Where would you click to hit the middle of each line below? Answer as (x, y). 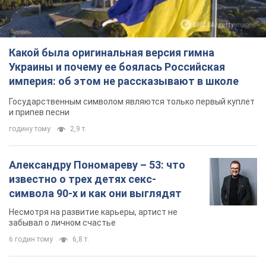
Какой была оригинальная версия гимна (112, 52)
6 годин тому (31, 239)
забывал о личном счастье (62, 222)
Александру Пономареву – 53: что (97, 164)
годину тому (30, 129)
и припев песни (39, 112)
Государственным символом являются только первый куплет (132, 101)
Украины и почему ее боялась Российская (117, 66)
